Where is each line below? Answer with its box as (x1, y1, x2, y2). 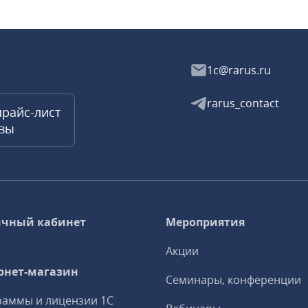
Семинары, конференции (165, 272, 301, 287)
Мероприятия (165, 214, 245, 230)
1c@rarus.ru (207, 63, 271, 78)
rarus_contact (207, 96, 279, 111)
